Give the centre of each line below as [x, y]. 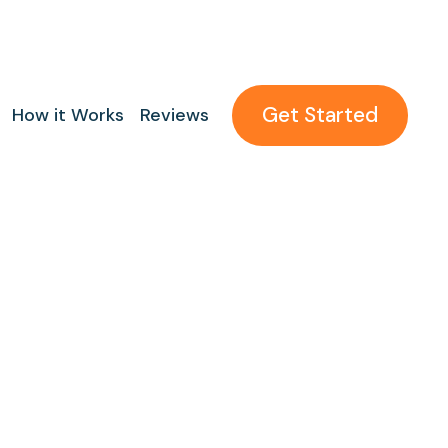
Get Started [319, 114]
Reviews [174, 115]
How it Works [67, 115]
